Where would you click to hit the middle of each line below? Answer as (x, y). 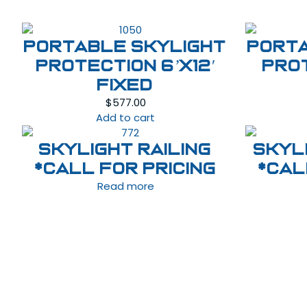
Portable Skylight (125, 47)
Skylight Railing (125, 150)
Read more (125, 186)
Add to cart (125, 118)
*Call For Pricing (125, 169)
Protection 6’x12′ (125, 66)
